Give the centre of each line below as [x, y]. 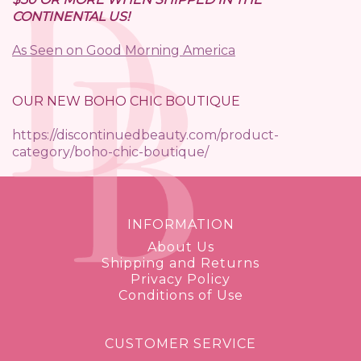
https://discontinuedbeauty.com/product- [145, 135]
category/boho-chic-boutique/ [110, 151]
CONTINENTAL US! [71, 16]
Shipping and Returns [180, 263]
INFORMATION [180, 224]
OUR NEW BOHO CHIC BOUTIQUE [126, 101]
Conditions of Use [180, 296]
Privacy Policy [180, 280]
